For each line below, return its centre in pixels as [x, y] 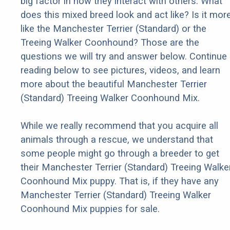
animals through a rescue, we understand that [117, 140]
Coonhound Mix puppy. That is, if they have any [120, 181]
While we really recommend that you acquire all [119, 126]
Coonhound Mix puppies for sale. [90, 209]
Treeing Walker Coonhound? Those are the [110, 43]
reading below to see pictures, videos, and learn [120, 70]
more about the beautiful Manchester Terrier [114, 84]
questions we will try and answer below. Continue [124, 56]
